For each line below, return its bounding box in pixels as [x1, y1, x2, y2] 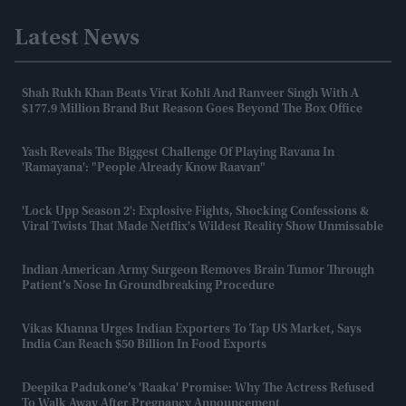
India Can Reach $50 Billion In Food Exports [22, 338, 266, 352]
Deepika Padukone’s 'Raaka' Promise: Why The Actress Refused [22, 382, 374, 395]
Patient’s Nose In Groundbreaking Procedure [22, 279, 275, 293]
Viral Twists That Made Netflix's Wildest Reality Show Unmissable [22, 220, 383, 234]
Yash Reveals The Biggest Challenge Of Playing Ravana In [22, 146, 334, 159]
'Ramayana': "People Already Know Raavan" [22, 161, 266, 175]
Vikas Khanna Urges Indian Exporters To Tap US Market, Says [22, 323, 362, 336]
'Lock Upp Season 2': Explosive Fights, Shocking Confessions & [22, 205, 369, 218]
